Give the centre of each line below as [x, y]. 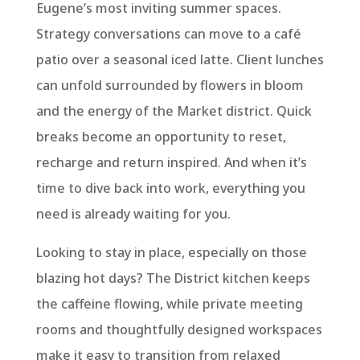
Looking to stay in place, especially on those [171, 252]
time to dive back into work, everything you [170, 188]
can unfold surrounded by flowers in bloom [170, 85]
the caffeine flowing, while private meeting [169, 303]
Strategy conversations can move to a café [168, 33]
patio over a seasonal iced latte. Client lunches [180, 59]
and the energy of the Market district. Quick [174, 110]
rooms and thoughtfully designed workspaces [179, 329]
